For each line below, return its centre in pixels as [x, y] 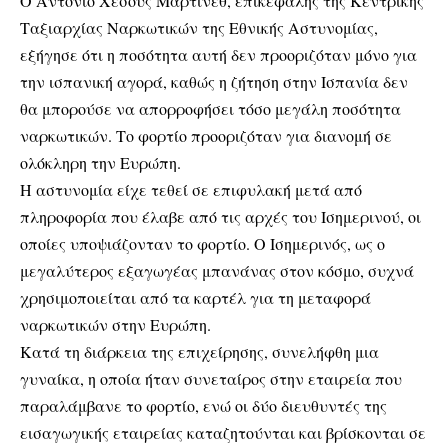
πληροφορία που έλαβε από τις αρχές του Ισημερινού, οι [220, 216]
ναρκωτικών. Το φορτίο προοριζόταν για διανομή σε [206, 135]
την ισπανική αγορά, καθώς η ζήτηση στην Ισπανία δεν [214, 81]
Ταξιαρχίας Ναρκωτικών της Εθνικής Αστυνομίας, [199, 27]
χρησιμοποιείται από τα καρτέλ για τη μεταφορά [195, 297]
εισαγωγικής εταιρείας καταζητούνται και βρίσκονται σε [223, 432]
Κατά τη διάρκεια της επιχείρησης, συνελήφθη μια [199, 351]
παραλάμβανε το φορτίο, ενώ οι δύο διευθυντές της [203, 405]
